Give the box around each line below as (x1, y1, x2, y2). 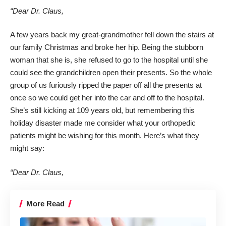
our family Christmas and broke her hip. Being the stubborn (10, 43, 203, 51)
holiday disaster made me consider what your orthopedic (10, 119, 196, 127)
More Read (26, 199, 65, 208)
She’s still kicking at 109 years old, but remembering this (10, 106, 195, 115)
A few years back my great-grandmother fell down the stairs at (10, 30, 214, 39)
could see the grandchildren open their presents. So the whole (10, 68, 212, 77)
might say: (10, 144, 44, 152)
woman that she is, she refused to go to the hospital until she (10, 55, 208, 64)
